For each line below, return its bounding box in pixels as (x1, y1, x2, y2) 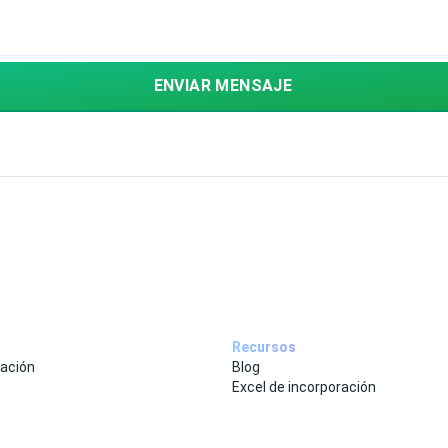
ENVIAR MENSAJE (153, 76, 293, 96)
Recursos (232, 338, 296, 355)
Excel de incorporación (232, 378, 376, 395)
